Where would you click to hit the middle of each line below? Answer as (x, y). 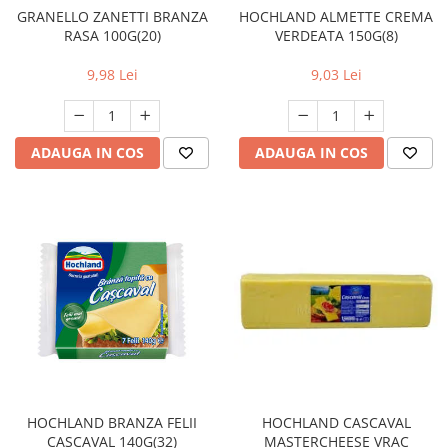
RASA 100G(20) (112, 36)
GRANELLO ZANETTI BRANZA (112, 17)
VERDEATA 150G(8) (336, 36)
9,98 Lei (112, 75)
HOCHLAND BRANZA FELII (112, 423)
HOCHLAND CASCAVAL (336, 423)
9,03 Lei (336, 75)
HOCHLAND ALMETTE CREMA (336, 17)
